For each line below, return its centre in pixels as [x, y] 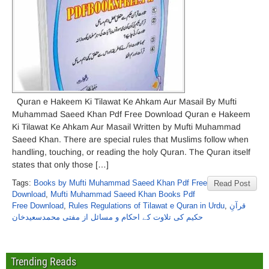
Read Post [232, 183]
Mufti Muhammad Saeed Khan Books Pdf [123, 194]
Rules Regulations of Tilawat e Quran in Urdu [147, 206]
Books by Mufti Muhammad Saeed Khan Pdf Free [120, 183]
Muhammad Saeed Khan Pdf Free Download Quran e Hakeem [131, 114]
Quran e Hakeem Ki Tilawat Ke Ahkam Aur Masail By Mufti [124, 101]
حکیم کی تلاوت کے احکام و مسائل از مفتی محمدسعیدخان [107, 217]
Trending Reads [44, 261]
